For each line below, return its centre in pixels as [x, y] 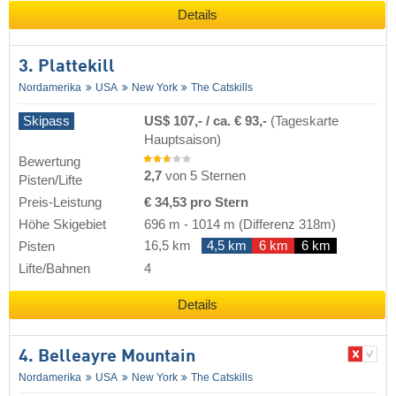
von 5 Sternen [204, 176]
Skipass [46, 121]
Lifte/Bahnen [54, 268]
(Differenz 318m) [286, 224]
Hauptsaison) [183, 139]
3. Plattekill [67, 67]
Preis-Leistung [60, 202]
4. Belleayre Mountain [107, 357]
